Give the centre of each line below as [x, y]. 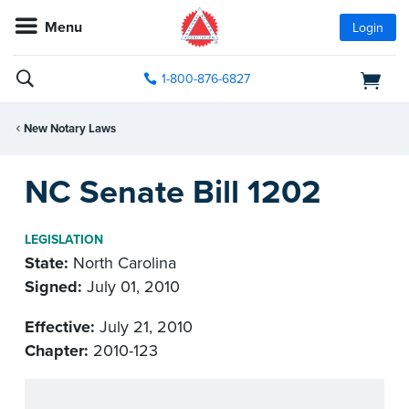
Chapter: [57, 350]
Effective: [60, 326]
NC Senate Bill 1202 [173, 192]
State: [47, 262]
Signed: [53, 286]
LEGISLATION [64, 239]
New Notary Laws [70, 129]
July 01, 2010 [131, 286]
